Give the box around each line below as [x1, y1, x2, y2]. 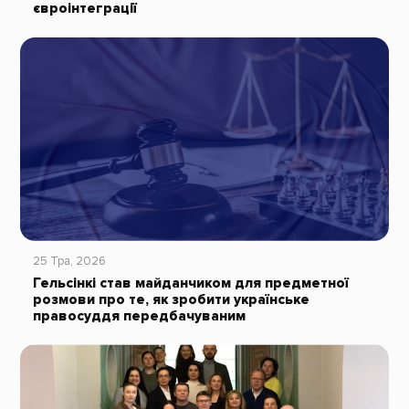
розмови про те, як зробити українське [32, 290, 309, 309]
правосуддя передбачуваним [32, 307, 246, 325]
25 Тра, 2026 [32, 253, 106, 268]
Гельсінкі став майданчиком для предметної [32, 274, 349, 292]
